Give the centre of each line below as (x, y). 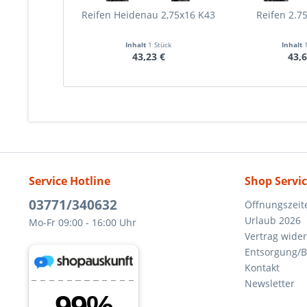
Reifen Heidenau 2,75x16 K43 (149, 15)
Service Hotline (70, 181)
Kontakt (262, 268)
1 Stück (160, 45)
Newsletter (270, 283)
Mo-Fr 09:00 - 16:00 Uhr (83, 222)
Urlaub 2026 (273, 220)
